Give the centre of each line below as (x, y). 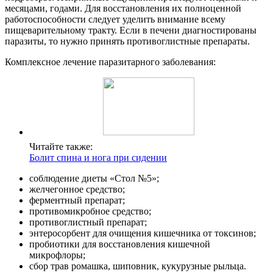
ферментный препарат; (77, 200)
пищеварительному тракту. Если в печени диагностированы (131, 30)
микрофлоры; (57, 255)
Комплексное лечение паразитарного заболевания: (110, 62)
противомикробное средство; (90, 211)
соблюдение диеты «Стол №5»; (94, 178)
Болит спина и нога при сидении (98, 157)
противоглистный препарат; (88, 222)
